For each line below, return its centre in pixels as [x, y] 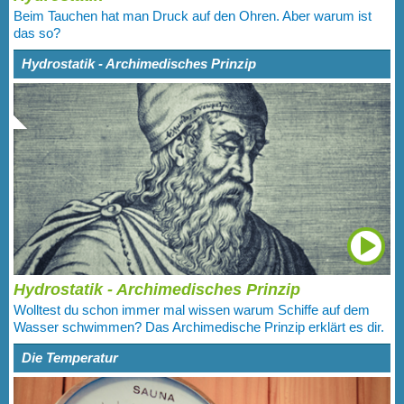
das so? [37, 33]
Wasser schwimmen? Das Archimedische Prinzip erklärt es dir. [199, 327]
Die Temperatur [70, 358]
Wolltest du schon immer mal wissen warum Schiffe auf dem [192, 310]
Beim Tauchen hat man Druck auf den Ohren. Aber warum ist [193, 16]
